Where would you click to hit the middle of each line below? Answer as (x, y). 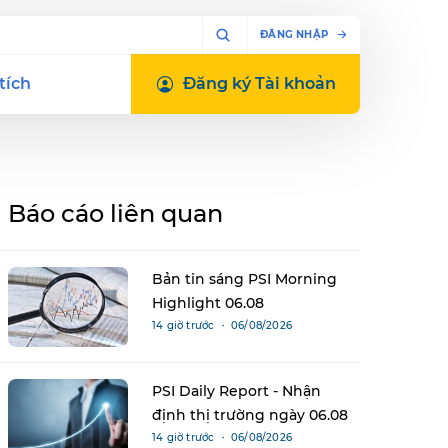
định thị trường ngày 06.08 (250, 414)
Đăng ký (217, 83)
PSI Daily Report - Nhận (236, 390)
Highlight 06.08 (208, 303)
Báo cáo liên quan (115, 213)
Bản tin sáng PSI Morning (244, 279)
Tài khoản (293, 83)
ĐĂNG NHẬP (294, 34)
